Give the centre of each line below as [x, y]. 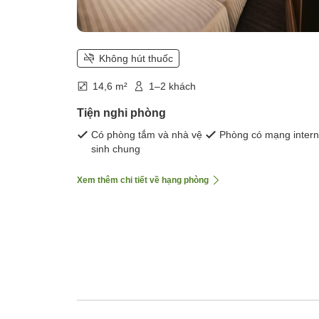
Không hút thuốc [136, 59]
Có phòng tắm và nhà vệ [147, 135]
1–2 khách [172, 87]
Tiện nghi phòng [121, 113]
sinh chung [116, 149]
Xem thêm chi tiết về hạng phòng [143, 181]
